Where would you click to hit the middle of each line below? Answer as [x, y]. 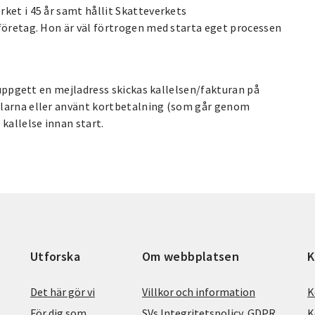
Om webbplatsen [191, 256]
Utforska [55, 256]
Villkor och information [199, 291]
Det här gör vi [63, 291]
